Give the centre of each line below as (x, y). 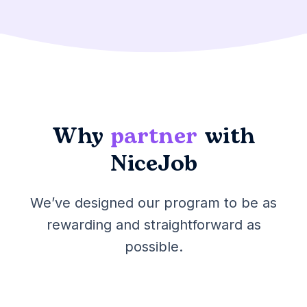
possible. (153, 247)
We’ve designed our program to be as (153, 203)
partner (153, 137)
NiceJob (153, 164)
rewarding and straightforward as (153, 225)
